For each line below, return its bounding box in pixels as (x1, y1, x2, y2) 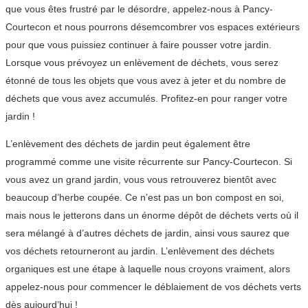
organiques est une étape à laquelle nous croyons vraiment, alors (5, 263, 290, 275)
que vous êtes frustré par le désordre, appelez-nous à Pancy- (5, 3, 273, 15)
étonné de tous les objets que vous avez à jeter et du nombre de (5, 75, 286, 87)
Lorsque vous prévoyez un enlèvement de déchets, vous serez (5, 57, 278, 69)
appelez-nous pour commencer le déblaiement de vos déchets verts (5, 281, 301, 293)
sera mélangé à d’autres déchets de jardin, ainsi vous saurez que (5, 228, 289, 239)
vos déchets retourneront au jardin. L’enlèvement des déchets (5, 245, 274, 257)
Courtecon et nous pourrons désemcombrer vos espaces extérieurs (5, 21, 300, 33)
